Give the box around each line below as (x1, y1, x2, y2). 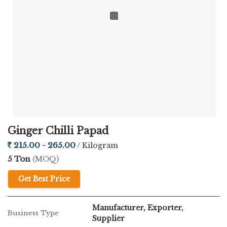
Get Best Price (18, 174, 70, 183)
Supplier (92, 214, 125, 223)
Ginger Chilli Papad (8, 125, 108, 137)
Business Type (8, 209, 59, 217)
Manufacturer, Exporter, (92, 203, 183, 212)
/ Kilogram (77, 141, 118, 150)
